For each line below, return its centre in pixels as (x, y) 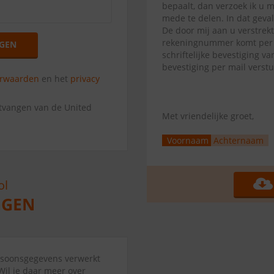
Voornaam (188, 140)
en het (55, 79)
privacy (85, 79)
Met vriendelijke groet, (208, 116)
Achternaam (239, 140)
